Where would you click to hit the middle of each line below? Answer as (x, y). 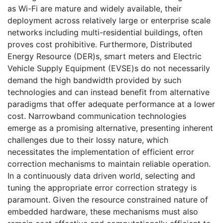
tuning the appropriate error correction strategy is (102, 187)
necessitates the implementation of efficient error (101, 152)
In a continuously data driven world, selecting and (101, 175)
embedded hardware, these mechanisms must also (103, 211)
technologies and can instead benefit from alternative (109, 92)
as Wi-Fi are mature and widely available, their (95, 8)
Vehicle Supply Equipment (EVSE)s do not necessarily (109, 68)
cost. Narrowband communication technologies (97, 116)
